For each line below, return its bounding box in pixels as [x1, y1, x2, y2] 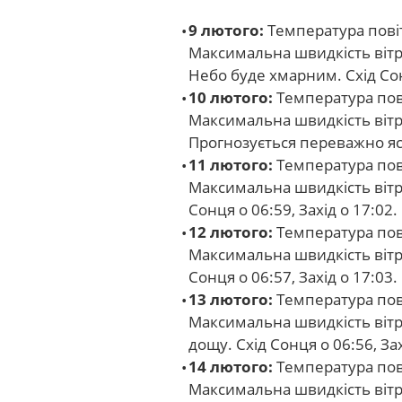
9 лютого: [188, 20, 264, 40]
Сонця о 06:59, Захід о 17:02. [188, 199, 398, 220]
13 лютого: [188, 289, 273, 310]
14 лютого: [188, 356, 273, 377]
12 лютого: [188, 222, 273, 242]
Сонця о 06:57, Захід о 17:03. [188, 267, 398, 287]
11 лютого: [188, 154, 273, 175]
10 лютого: [188, 87, 273, 108]
